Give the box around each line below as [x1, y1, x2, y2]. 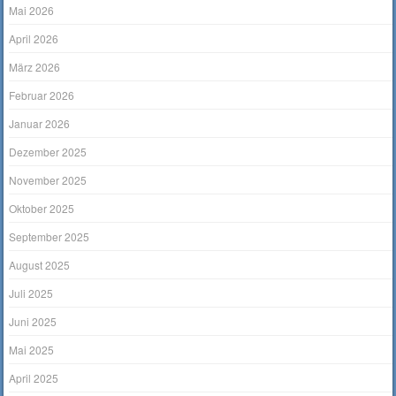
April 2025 [9, 370, 59, 386]
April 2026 [9, 31, 59, 47]
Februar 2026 [9, 88, 75, 103]
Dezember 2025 [9, 144, 88, 160]
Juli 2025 [9, 286, 54, 301]
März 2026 [9, 59, 61, 75]
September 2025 [9, 229, 90, 245]
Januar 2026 [9, 116, 71, 132]
